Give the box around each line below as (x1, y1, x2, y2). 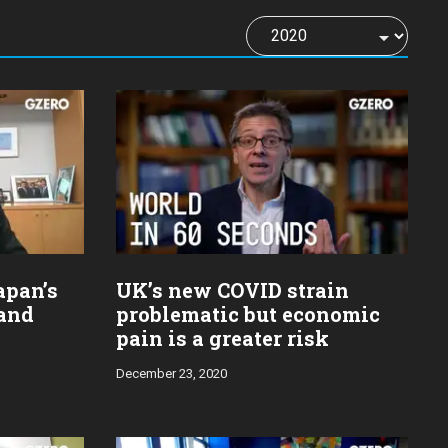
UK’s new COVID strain (116, 277, 349, 304)
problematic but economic (116, 301, 380, 328)
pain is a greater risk (116, 325, 329, 352)
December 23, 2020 (116, 366, 227, 382)
